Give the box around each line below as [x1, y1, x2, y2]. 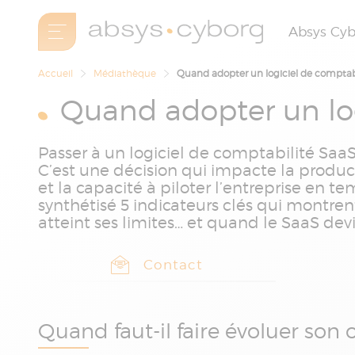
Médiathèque [94, 67, 156, 79]
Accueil [38, 67, 73, 79]
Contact [143, 257, 203, 273]
